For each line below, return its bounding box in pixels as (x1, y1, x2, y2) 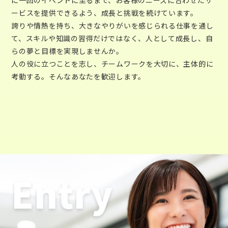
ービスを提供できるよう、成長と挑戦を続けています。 (11, 7, 198, 18)
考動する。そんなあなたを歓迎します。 (11, 71, 146, 81)
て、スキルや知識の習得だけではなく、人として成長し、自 (11, 33, 213, 43)
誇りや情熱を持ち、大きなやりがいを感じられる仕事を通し (11, 20, 214, 31)
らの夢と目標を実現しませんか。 (11, 45, 124, 56)
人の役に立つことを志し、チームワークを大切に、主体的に (11, 58, 214, 69)
